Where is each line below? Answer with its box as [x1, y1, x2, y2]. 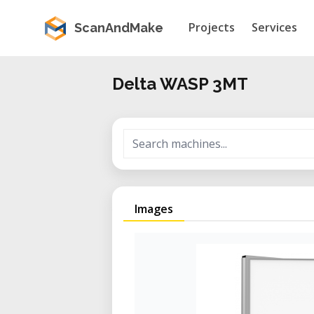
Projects [189, 20, 235, 35]
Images [135, 201, 173, 217]
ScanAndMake [74, 20, 163, 35]
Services [252, 20, 297, 35]
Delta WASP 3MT [112, 74, 248, 94]
